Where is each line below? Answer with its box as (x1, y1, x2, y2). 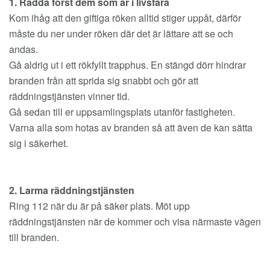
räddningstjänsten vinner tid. (9, 89, 130, 103)
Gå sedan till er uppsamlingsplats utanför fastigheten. (9, 105, 235, 119)
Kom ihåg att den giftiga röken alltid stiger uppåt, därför (9, 11, 241, 25)
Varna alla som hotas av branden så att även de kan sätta (9, 121, 253, 134)
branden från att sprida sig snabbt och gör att (9, 74, 198, 87)
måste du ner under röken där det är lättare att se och (9, 27, 233, 40)
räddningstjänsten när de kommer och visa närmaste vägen (9, 215, 261, 228)
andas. (9, 42, 38, 56)
